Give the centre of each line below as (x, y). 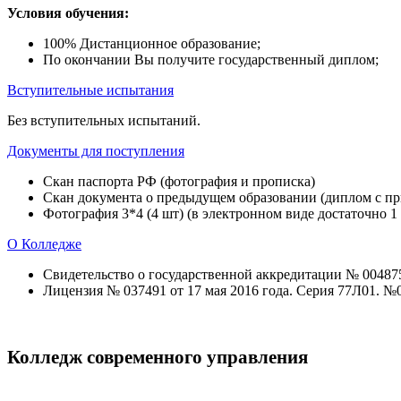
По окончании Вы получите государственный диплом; (211, 60)
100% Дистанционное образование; (152, 44)
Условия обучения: (68, 13)
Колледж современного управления (158, 358)
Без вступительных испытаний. (104, 121)
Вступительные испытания (90, 90)
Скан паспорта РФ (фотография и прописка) (179, 182)
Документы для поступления (96, 151)
